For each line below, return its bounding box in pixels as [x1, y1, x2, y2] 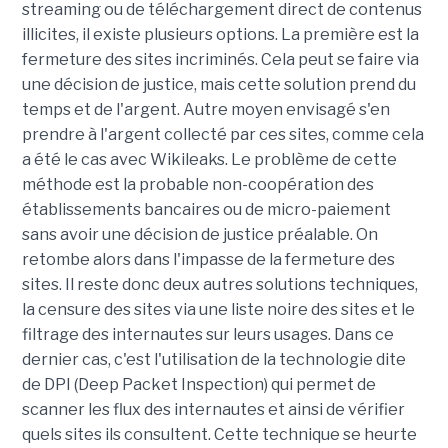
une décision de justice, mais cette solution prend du [21, 75, 416, 94]
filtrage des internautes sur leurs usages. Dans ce [21, 325, 394, 344]
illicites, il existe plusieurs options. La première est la [21, 25, 419, 44]
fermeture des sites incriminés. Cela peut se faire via [21, 50, 419, 69]
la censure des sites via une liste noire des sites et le [21, 300, 415, 319]
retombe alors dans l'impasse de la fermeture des [21, 250, 395, 269]
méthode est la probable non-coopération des [21, 175, 374, 194]
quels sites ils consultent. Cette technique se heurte [21, 425, 417, 444]
